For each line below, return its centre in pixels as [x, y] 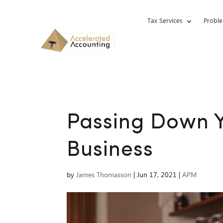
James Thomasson [104, 175]
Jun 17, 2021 [157, 175]
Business [110, 151]
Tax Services [165, 21]
